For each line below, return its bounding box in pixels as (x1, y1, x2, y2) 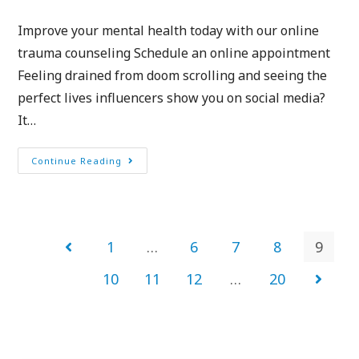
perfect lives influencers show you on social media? (18, 88, 326, 107)
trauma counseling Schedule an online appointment (18, 43, 331, 62)
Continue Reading (31, 154, 123, 167)
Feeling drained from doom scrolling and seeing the (18, 66, 328, 84)
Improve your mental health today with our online (18, 21, 320, 39)
